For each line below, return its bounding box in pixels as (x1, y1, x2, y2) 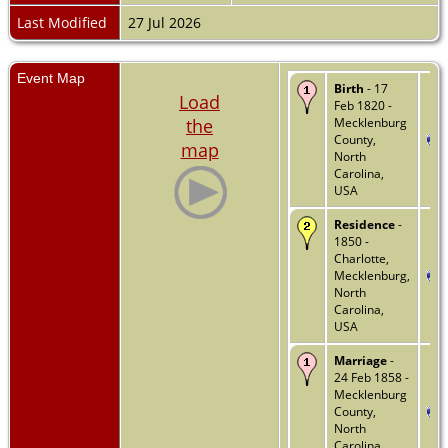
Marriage (334, 351, 387, 369)
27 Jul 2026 (128, 12, 205, 32)
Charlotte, (334, 249, 389, 267)
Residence (334, 215, 395, 233)
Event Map (17, 69, 85, 86)
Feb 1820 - (334, 96, 392, 114)
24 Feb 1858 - (334, 368, 409, 386)
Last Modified (17, 12, 107, 32)
